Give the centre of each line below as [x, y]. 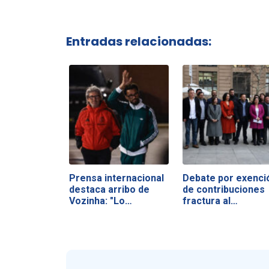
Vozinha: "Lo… [100, 201]
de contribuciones [223, 189]
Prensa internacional [116, 178]
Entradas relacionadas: [138, 41]
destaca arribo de [109, 189]
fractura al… [210, 201]
